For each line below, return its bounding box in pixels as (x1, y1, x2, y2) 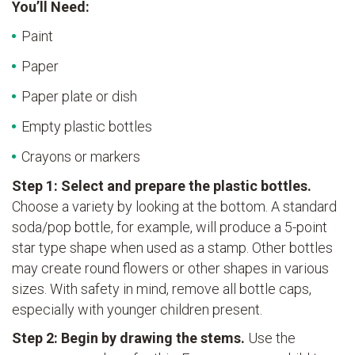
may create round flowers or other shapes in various (12, 260, 329, 277)
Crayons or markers (21, 148, 140, 166)
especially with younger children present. (12, 301, 262, 319)
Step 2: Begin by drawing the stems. (12, 330, 248, 347)
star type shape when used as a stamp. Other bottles (12, 239, 333, 257)
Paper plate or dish (21, 88, 137, 105)
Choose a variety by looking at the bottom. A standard (12, 198, 337, 216)
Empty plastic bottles (21, 118, 152, 136)
